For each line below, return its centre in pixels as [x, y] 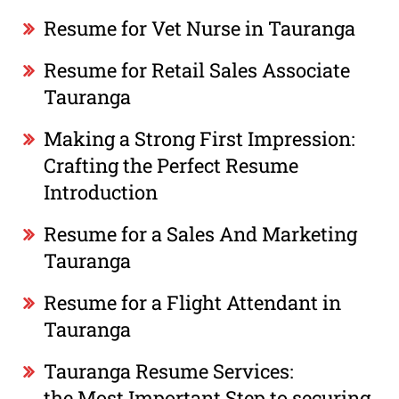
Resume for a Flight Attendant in [193, 302]
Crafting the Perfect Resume [171, 165]
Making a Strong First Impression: [200, 138]
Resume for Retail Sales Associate [197, 69]
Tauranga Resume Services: [169, 370]
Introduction [101, 191]
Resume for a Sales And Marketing [201, 233]
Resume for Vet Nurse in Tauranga [200, 28]
